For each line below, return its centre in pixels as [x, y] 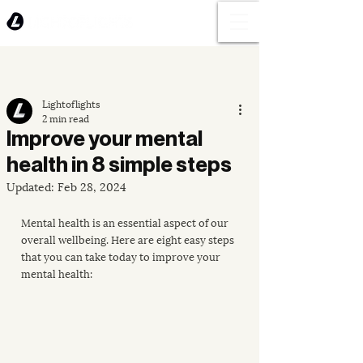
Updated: [32, 186]
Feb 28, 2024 [92, 186]
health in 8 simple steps [119, 164]
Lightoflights [71, 103]
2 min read [66, 118]
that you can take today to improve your [122, 256]
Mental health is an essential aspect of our [126, 222]
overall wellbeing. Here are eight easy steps [129, 239]
